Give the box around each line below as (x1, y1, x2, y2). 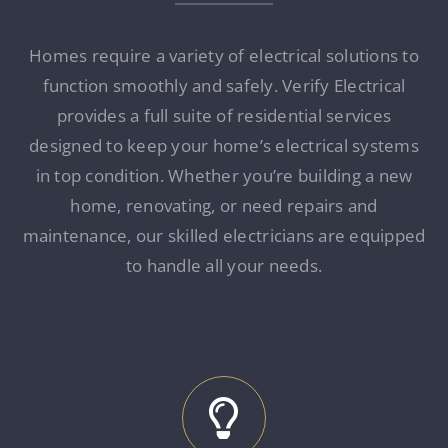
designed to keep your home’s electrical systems (29, 133, 419, 157)
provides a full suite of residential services (56, 103, 392, 127)
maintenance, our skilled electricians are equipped (22, 223, 426, 247)
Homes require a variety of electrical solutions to (29, 43, 419, 67)
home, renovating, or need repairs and (70, 193, 378, 217)
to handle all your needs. (125, 253, 323, 277)
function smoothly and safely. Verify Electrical (42, 73, 406, 97)
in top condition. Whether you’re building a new (35, 163, 413, 187)
